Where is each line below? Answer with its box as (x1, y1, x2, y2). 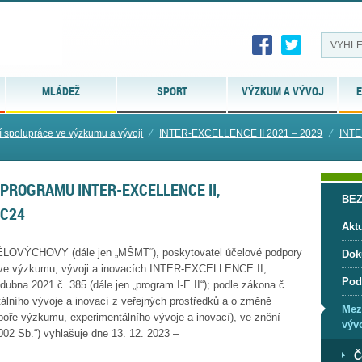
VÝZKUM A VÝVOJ (241, 83, 324, 99)
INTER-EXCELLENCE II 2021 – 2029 (159, 128, 323, 139)
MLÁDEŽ (42, 83, 81, 99)
